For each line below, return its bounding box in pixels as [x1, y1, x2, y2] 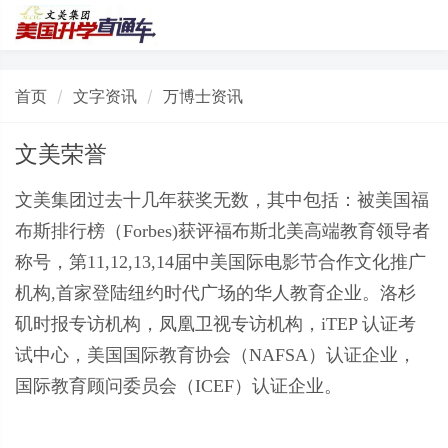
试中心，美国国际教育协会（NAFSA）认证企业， [15, 344, 416, 365]
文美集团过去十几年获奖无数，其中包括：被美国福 [15, 189, 429, 210]
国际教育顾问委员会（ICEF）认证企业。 [15, 375, 342, 396]
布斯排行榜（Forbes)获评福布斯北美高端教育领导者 [15, 220, 430, 241]
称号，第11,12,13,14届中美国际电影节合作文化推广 [15, 251, 426, 272]
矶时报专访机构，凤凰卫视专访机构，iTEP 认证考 [15, 313, 416, 334]
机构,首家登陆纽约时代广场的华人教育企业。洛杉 [15, 282, 416, 303]
